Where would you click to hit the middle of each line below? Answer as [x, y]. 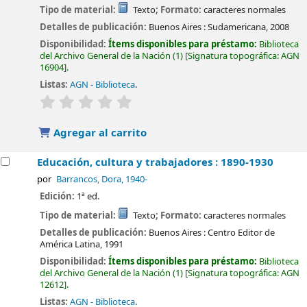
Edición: [59, 197]
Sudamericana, [238, 27]
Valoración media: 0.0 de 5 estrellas [204, 101]
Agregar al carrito [99, 133]
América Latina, [71, 244]
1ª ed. [88, 197]
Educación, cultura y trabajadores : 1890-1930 [156, 163]
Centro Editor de [242, 232]
